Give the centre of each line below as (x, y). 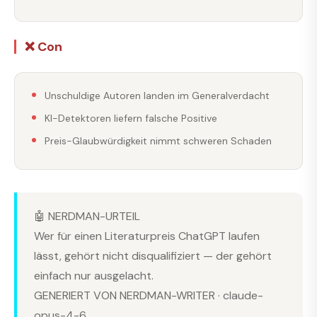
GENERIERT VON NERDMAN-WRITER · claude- (149, 295)
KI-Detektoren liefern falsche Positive (131, 118)
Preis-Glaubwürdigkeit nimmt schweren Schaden (158, 140)
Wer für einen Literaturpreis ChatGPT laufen (147, 236)
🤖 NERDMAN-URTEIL (87, 216)
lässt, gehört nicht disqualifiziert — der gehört (153, 255)
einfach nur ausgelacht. (94, 275)
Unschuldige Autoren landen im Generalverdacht (157, 95)
